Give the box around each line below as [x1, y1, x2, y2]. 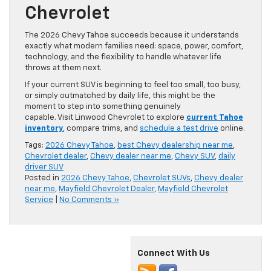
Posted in [25, 174, 61, 183]
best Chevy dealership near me [117, 142, 233, 150]
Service [25, 196, 53, 204]
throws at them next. [25, 64, 102, 73]
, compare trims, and [63, 125, 140, 133]
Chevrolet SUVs [133, 174, 191, 183]
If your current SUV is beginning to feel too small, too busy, [25, 81, 241, 90]
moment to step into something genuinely [25, 103, 181, 111]
